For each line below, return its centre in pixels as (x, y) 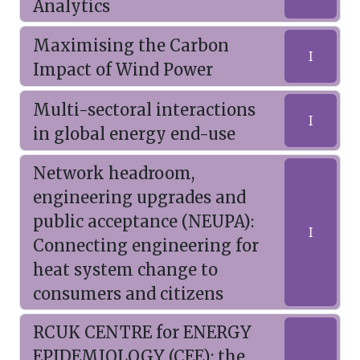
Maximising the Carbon (131, 45)
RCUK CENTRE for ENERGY (142, 332)
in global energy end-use (134, 134)
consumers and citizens (128, 294)
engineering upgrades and (139, 197)
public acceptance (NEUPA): (143, 221)
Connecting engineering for (146, 245)
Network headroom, (114, 173)
